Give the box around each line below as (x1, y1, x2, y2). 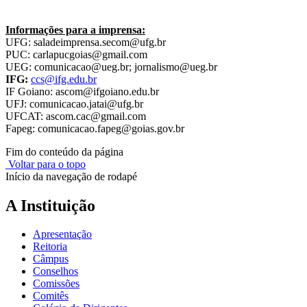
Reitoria (33, 241, 67, 253)
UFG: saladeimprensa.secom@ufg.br (5, 36, 166, 48)
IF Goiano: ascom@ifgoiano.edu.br (5, 85, 159, 97)
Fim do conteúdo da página (5, 145, 123, 158)
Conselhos (33, 265, 78, 278)
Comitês (33, 290, 69, 302)
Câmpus (33, 253, 69, 265)
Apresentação (33, 228, 92, 241)
